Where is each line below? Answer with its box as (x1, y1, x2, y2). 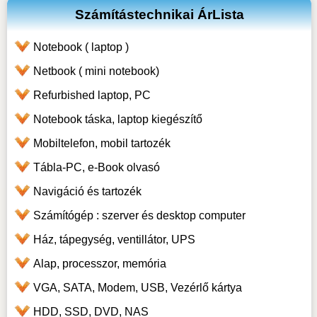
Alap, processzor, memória (33, 258, 166, 270)
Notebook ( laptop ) (33, 41, 129, 54)
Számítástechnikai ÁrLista (74, 7, 244, 23)
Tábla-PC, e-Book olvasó (33, 161, 160, 174)
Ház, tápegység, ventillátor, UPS (33, 234, 195, 246)
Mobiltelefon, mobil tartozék (33, 137, 171, 150)
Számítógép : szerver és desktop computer (33, 209, 246, 222)
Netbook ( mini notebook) (33, 65, 159, 78)
